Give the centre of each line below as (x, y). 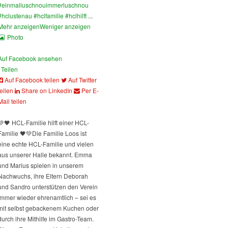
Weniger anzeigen (65, 26)
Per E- (90, 91)
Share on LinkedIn (47, 91)
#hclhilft (76, 16)
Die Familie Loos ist (59, 133)
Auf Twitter (82, 80)
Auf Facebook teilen (32, 80)
